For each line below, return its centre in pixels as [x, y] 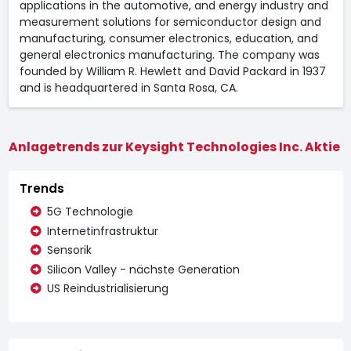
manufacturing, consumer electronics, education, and [168, 38]
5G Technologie [90, 212]
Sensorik [69, 250]
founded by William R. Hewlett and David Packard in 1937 [172, 71]
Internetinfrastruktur [102, 231]
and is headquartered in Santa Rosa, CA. [128, 87]
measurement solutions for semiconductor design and [170, 22]
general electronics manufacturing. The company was [169, 54]
